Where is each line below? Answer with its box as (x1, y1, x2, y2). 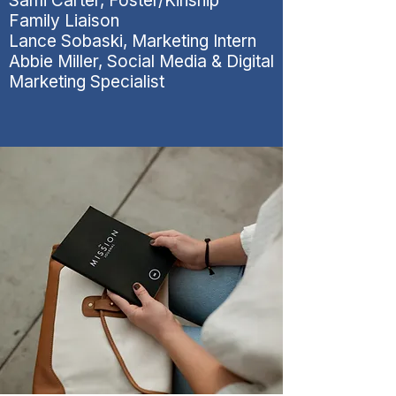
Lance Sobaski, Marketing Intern (9, 31, 256, 51)
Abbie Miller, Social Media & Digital (9, 51, 274, 72)
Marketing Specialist (9, 72, 164, 92)
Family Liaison (9, 11, 119, 31)
